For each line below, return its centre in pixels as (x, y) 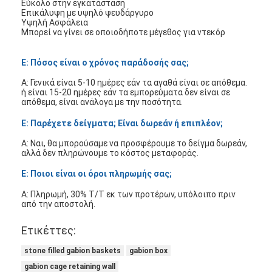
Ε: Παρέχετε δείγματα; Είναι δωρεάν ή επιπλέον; (122, 123)
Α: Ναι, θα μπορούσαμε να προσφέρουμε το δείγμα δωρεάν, (134, 144)
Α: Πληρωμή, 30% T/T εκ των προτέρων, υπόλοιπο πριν (129, 194)
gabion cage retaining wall (70, 266)
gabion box (149, 250)
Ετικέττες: (49, 230)
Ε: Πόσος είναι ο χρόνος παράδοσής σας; (105, 62)
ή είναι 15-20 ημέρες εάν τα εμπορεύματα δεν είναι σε (126, 93)
